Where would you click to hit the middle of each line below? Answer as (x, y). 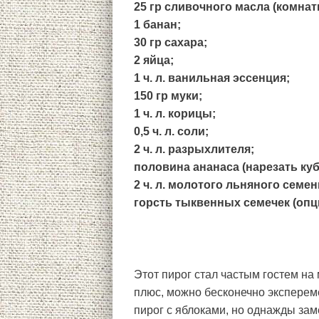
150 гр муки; (168, 95)
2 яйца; (154, 60)
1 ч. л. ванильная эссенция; (212, 78)
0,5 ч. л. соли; (171, 131)
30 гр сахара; (171, 42)
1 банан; (157, 24)
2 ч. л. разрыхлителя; (194, 149)
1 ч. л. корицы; (175, 113)
